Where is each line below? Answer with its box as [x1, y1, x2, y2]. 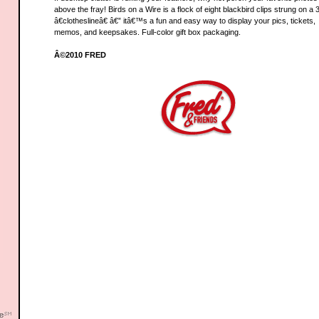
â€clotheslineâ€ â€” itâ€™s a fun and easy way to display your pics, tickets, [53, 16, 315, 25]
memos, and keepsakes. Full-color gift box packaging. [53, 28, 241, 36]
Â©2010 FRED [53, 51, 106, 59]
